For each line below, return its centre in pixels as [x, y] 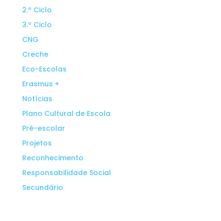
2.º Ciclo [37, 10]
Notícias [37, 98]
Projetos [37, 143]
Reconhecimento [53, 158]
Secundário [42, 187]
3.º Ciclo [37, 24]
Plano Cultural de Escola [66, 113]
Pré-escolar [43, 128]
